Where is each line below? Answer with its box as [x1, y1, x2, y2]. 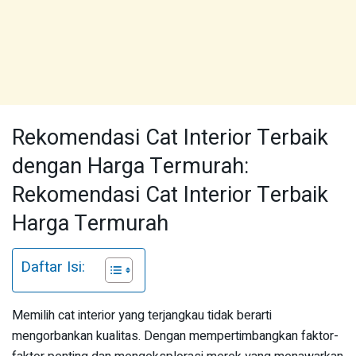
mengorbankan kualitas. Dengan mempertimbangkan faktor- [12, 327, 339, 346]
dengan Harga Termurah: [12, 149, 249, 182]
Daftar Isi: [21, 256, 85, 279]
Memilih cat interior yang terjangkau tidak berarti [12, 306, 272, 326]
